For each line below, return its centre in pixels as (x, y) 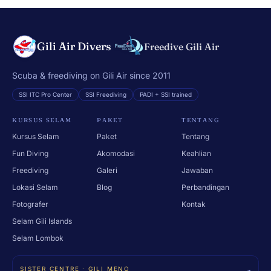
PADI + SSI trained (166, 94)
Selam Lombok (38, 238)
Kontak (194, 204)
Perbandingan (205, 187)
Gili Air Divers (74, 46)
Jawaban (197, 170)
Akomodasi (116, 153)
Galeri (107, 170)
